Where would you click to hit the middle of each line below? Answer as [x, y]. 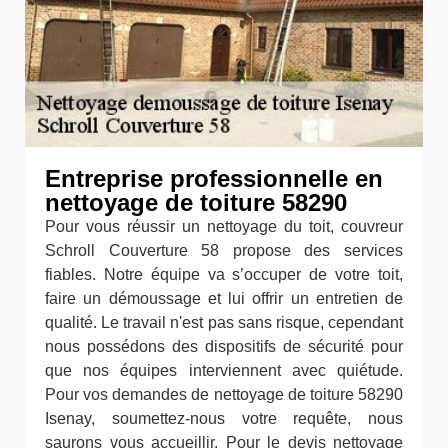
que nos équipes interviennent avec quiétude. [224, 371]
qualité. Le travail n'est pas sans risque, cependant [224, 323]
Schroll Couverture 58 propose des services [224, 251]
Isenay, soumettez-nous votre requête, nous [224, 419]
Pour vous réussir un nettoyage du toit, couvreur [224, 227]
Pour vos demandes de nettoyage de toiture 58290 [224, 395]
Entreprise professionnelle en [214, 179]
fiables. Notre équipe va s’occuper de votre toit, [224, 275]
